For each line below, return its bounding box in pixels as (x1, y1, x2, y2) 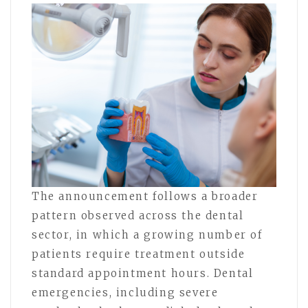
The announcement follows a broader (32, 189, 258, 203)
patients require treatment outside (32, 247, 245, 261)
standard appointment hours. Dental (32, 266, 254, 280)
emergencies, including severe (32, 285, 219, 299)
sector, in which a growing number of (32, 228, 263, 241)
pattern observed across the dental (32, 208, 244, 222)
